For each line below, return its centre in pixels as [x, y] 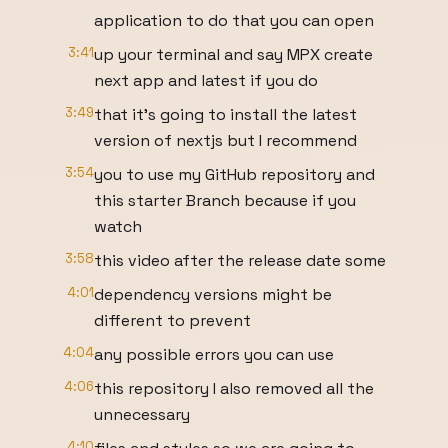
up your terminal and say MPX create [233, 54]
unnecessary [142, 414]
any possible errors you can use [214, 354]
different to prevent [172, 320]
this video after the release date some [240, 260]
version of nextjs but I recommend [225, 140]
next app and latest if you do [206, 80]
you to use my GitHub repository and [234, 174]
